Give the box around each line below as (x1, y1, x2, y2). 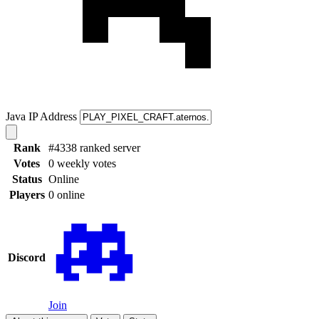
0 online (48, 188, 85, 201)
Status (11, 172, 42, 185)
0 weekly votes (48, 157, 116, 169)
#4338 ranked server (48, 141, 140, 154)
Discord (8, 251, 46, 263)
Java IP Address (6, 110, 77, 122)
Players (9, 188, 45, 201)
